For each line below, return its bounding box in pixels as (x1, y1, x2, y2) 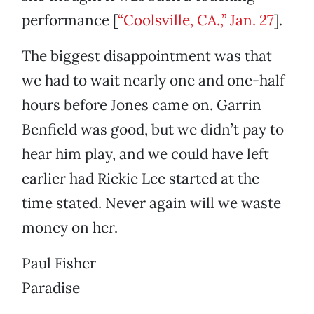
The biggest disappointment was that (22, 46, 272, 66)
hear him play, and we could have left (22, 144, 269, 164)
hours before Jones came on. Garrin (22, 95, 261, 115)
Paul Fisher (22, 254, 96, 273)
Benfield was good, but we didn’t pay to (22, 120, 284, 139)
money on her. (22, 218, 118, 238)
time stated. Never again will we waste (22, 193, 281, 213)
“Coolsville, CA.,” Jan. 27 (118, 11, 274, 30)
